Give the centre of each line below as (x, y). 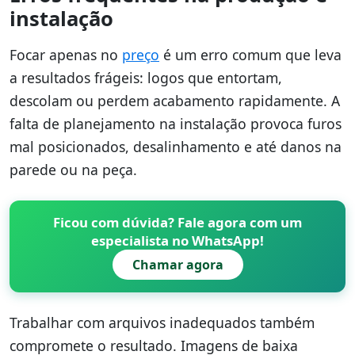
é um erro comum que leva (250, 54)
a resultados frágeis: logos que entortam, (146, 77)
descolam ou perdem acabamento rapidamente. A (175, 100)
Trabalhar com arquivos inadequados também (162, 322)
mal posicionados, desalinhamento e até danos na (176, 146)
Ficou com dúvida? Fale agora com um (177, 222)
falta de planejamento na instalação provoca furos (176, 123)
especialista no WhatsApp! (177, 240)
